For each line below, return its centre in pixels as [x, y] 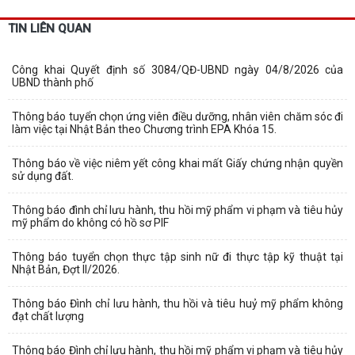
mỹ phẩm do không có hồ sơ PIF [90, 222]
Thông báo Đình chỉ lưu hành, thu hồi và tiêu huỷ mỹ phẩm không [177, 303]
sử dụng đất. [43, 176]
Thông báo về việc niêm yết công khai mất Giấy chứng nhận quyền [177, 163]
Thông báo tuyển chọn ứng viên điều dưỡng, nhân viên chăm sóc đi [177, 116]
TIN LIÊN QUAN [50, 28]
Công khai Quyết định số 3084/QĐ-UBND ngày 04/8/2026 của [177, 69]
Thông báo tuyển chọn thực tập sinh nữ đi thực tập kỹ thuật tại [177, 256]
